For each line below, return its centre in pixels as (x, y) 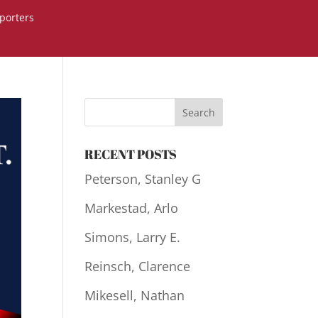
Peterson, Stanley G (143, 179)
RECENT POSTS (131, 154)
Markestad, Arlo (132, 208)
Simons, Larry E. (133, 237)
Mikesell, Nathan (135, 295)
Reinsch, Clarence (138, 266)
